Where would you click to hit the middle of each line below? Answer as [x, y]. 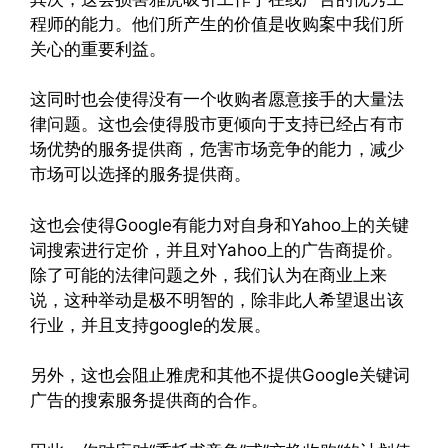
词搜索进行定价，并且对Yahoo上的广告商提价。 [216, 249]
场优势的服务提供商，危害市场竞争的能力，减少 [217, 149]
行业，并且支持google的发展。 [150, 324]
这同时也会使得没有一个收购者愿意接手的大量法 [217, 99]
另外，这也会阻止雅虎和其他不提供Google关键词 [220, 375]
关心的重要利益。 [98, 48]
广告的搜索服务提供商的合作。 [149, 400]
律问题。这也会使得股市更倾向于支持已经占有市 [217, 124]
